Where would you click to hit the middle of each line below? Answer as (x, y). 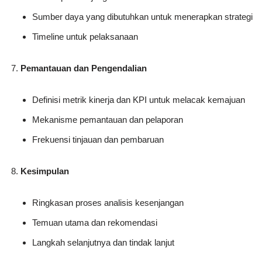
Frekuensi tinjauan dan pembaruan (98, 140)
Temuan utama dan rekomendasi (95, 223)
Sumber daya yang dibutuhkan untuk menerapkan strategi (142, 17)
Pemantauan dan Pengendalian (84, 68)
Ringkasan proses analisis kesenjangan (108, 203)
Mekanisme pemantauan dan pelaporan (108, 120)
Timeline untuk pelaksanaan (85, 37)
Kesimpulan (45, 171)
